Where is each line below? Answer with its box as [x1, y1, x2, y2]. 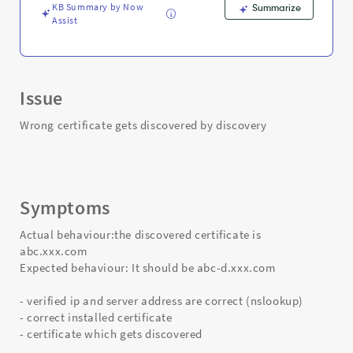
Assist [52, 14, 78, 26]
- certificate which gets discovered [20, 326, 203, 341]
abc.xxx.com [20, 243, 91, 258]
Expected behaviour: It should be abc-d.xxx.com [20, 260, 276, 275]
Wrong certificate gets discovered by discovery [20, 117, 267, 132]
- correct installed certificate [20, 310, 173, 325]
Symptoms [20, 195, 110, 220]
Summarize [250, 2, 301, 13]
